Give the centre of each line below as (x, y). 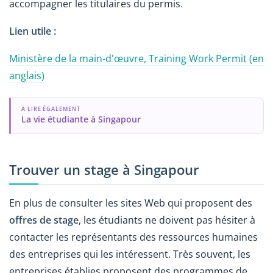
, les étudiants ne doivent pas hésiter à (167, 220)
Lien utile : (33, 31)
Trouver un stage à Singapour (104, 169)
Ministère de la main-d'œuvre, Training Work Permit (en (136, 59)
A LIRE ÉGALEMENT (51, 109)
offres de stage (44, 220)
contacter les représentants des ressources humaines (133, 237)
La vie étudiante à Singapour (81, 119)
